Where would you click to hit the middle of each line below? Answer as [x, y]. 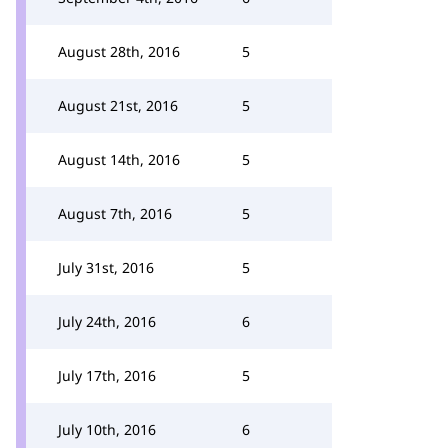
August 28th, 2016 [119, 51]
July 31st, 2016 [106, 267]
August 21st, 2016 [118, 105]
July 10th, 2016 [107, 429]
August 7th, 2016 [115, 213]
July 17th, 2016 [107, 375]
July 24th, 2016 [107, 321]
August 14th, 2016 [119, 159]
